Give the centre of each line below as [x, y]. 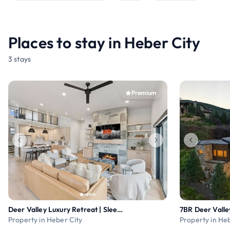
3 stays [20, 59]
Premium [143, 93]
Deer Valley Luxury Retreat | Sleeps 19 [120, 209]
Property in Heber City [45, 219]
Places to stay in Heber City [104, 43]
